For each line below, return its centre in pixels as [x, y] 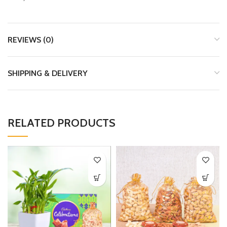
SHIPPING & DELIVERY [48, 73]
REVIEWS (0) [31, 40]
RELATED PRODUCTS [62, 123]
